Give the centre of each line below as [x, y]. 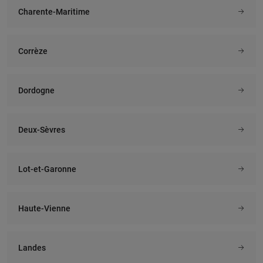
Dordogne [36, 90]
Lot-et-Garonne [47, 169]
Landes [32, 247]
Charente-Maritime [54, 11]
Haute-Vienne [44, 208]
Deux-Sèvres [41, 129]
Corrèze [33, 51]
